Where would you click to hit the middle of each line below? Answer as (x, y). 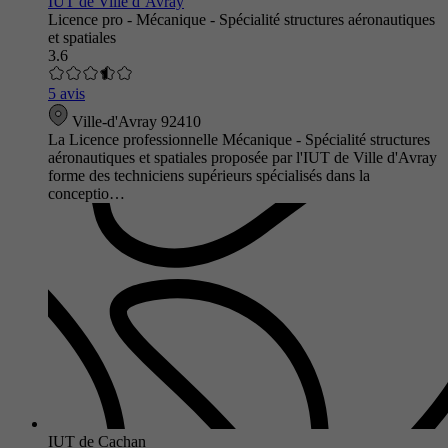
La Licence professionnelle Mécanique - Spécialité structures (239, 139)
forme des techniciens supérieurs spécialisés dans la (209, 175)
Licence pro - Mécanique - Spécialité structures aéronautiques (241, 19)
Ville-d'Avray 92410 (134, 121)
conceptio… (86, 193)
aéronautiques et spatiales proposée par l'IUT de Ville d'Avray (242, 157)
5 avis (66, 93)
